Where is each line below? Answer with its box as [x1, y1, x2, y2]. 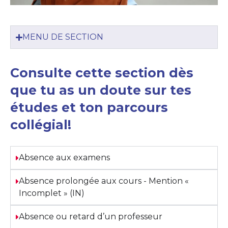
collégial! [10, 117, 71, 133]
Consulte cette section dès [10, 65, 193, 81]
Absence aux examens [18, 153, 110, 163]
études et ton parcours [10, 100, 168, 116]
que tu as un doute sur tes [10, 82, 191, 98]
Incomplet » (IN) [18, 188, 84, 198]
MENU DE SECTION [22, 32, 104, 42]
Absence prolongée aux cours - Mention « [18, 176, 189, 186]
